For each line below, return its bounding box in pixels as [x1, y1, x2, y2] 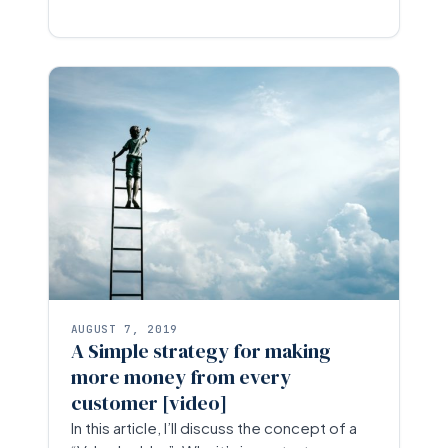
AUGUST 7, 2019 [70, 322, 178, 337]
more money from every [70, 363, 291, 392]
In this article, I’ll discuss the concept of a [70, 418, 357, 438]
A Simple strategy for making [70, 337, 331, 366]
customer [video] [70, 389, 227, 418]
